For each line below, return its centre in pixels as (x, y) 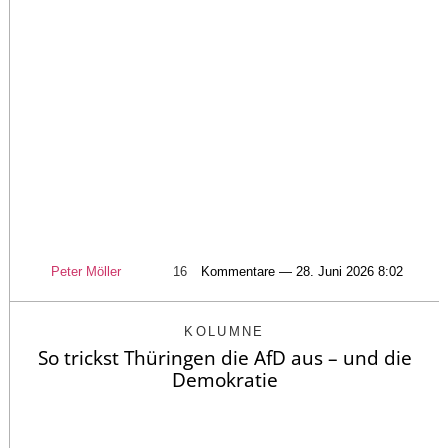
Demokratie (224, 380)
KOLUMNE (224, 332)
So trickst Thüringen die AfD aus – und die (224, 358)
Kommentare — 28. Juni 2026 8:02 (302, 272)
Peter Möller (86, 272)
